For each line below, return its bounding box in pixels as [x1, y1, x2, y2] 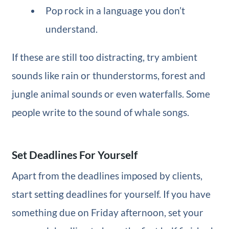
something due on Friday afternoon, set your [11, 206, 203, 218]
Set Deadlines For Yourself [11, 148, 138, 162]
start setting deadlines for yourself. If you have [11, 188, 211, 200]
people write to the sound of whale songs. [11, 106, 189, 119]
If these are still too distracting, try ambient [11, 51, 197, 63]
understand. [45, 23, 98, 35]
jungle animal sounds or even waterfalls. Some [11, 88, 210, 100]
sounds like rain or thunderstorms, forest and [11, 70, 205, 82]
